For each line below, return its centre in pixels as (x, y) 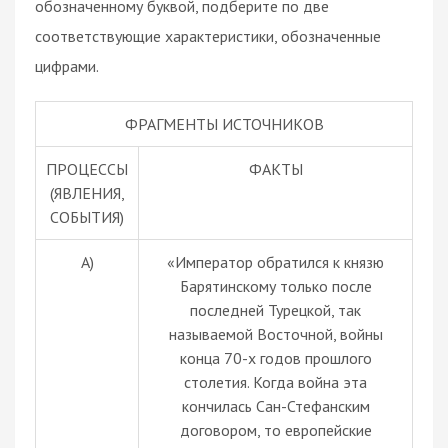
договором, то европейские (275, 429)
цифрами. (67, 65)
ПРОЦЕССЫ (87, 168)
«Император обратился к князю (275, 261)
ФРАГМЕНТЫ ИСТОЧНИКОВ (224, 123)
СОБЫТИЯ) (87, 216)
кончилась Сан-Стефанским (275, 405)
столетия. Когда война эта (275, 381)
